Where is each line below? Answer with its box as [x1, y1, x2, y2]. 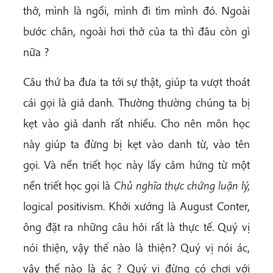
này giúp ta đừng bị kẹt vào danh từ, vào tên [23, 136, 250, 152]
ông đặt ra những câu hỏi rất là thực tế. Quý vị [23, 219, 250, 235]
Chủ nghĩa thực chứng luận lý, [113, 178, 250, 193]
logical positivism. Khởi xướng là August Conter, [23, 199, 250, 214]
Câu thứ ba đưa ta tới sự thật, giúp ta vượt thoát [23, 74, 250, 90]
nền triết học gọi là [23, 178, 114, 193]
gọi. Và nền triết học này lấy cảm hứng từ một [23, 157, 250, 172]
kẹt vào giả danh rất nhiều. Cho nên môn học [23, 116, 250, 131]
